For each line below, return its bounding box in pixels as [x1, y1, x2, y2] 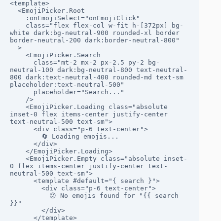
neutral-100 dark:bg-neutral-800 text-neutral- [10, 66, 187, 74]
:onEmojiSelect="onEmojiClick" [10, 14, 26, 22]
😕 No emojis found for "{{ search [10, 192, 49, 200]
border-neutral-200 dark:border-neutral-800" [10, 37, 180, 44]
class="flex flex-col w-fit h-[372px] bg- [10, 22, 26, 30]
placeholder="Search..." [10, 88, 34, 96]
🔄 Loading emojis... [10, 133, 41, 141]
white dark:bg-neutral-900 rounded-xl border [10, 29, 180, 37]
